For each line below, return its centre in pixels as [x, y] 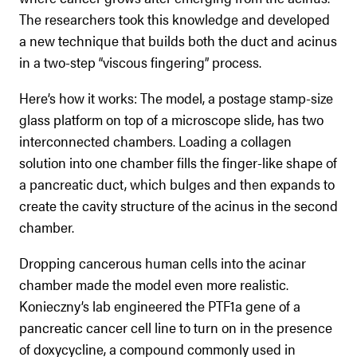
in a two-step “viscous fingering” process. [140, 61]
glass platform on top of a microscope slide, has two [171, 119]
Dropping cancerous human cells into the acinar [163, 262]
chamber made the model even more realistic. [154, 284]
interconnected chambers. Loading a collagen [155, 140]
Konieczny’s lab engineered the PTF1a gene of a [160, 305]
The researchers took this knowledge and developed [175, 18]
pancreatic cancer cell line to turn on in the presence [176, 327]
